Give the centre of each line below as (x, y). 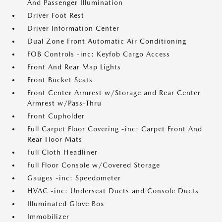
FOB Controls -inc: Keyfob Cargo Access (99, 54)
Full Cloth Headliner (62, 152)
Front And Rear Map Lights (74, 67)
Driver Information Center (73, 28)
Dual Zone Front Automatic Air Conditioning (107, 41)
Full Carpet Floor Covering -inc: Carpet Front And (115, 129)
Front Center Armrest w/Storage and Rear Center (114, 93)
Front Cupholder (56, 116)
